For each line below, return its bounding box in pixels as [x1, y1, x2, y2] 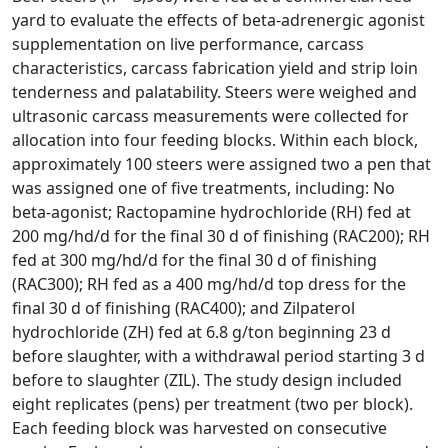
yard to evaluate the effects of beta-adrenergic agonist [12, 8, 425, 31]
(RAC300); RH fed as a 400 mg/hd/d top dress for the [12, 272, 406, 295]
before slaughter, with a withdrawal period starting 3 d [12, 344, 425, 367]
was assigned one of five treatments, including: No [12, 176, 395, 199]
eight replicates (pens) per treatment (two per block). [12, 392, 413, 415]
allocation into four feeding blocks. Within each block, [12, 128, 418, 151]
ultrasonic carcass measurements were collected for [12, 104, 409, 127]
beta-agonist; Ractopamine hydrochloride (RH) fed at [12, 200, 411, 223]
